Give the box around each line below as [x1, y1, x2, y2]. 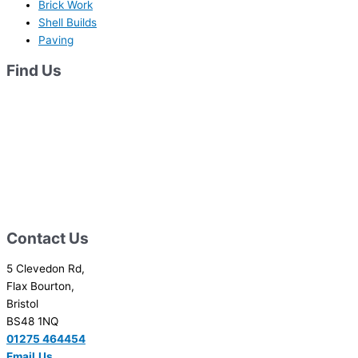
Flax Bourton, [6, 279, 74, 292]
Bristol [6, 296, 38, 310]
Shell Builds [38, 16, 97, 30]
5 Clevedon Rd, [6, 261, 85, 275]
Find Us [6, 61, 62, 81]
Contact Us [6, 229, 89, 249]
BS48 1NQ [6, 314, 58, 328]
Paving [38, 34, 74, 47]
